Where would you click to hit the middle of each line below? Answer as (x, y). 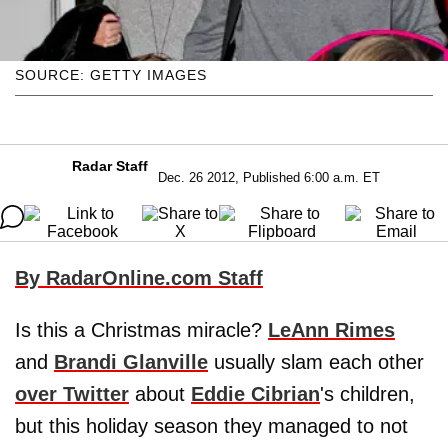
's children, (367, 393)
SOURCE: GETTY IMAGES (111, 74)
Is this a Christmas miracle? (141, 329)
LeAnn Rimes (331, 329)
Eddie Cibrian (255, 393)
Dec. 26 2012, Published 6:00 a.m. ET (269, 177)
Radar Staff (110, 165)
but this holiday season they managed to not (211, 425)
